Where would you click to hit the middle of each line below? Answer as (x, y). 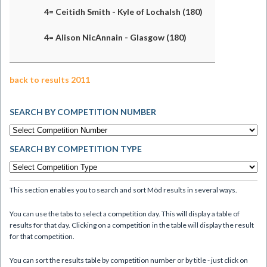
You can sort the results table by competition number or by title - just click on (129, 260)
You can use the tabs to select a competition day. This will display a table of (125, 213)
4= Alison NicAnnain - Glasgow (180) (115, 37)
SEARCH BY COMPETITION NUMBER (83, 112)
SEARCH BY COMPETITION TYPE (76, 149)
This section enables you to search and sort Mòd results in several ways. (123, 190)
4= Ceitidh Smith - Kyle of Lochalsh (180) (123, 12)
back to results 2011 (50, 80)
